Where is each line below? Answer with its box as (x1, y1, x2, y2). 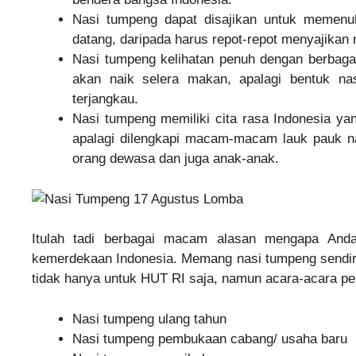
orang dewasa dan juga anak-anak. (72, 151, 279, 167)
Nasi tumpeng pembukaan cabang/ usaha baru (72, 331, 347, 346)
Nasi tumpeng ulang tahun (72, 311, 226, 327)
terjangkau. (72, 91, 138, 107)
